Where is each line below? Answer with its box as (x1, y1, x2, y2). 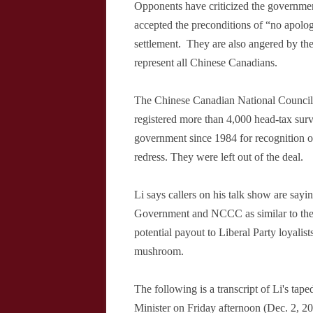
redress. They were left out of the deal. (134, 151, 303, 163)
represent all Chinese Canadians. (134, 57, 277, 68)
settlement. (134, 38, 187, 50)
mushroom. (134, 245, 184, 257)
